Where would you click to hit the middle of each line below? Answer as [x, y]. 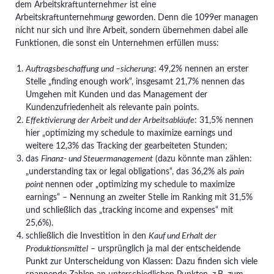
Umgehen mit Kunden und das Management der [117, 94]
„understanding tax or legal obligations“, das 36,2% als [128, 172]
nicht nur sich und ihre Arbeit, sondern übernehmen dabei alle [131, 30]
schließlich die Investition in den [87, 236]
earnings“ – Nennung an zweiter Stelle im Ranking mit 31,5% [139, 197]
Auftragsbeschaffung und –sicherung [90, 69]
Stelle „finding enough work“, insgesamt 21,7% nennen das [135, 82]
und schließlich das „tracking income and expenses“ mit [130, 210]
